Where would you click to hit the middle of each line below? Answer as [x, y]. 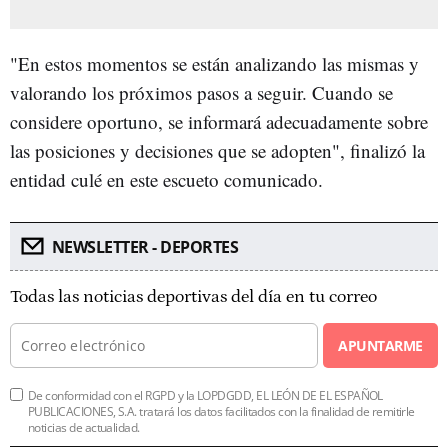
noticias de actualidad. [84, 427]
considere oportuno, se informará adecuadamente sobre [219, 121]
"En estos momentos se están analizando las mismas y [214, 63]
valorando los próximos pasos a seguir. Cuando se [201, 92]
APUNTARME [380, 345]
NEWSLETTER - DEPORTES [144, 246]
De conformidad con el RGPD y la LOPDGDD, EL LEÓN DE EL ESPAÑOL [205, 395]
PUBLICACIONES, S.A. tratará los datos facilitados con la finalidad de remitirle [221, 411]
